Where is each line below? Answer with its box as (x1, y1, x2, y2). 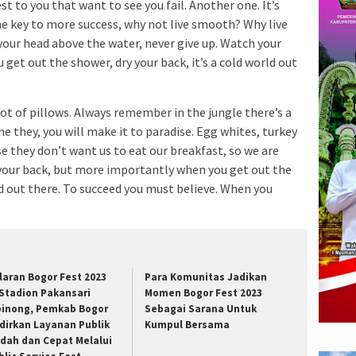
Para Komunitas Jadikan (145, 270, 268, 284)
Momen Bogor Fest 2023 (145, 286, 263, 300)
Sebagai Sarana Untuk (145, 302, 257, 316)
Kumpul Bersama (145, 318, 230, 332)
